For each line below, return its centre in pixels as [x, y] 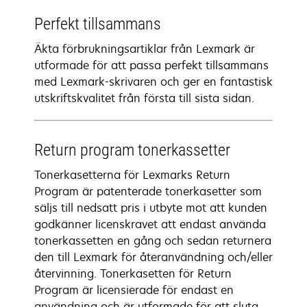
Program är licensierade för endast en [134, 290]
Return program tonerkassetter [132, 150]
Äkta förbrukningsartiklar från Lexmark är [145, 49]
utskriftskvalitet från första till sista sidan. [144, 98]
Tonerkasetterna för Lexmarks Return [132, 175]
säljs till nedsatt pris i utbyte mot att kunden [151, 208]
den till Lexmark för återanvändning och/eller [153, 257]
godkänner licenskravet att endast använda [150, 224]
